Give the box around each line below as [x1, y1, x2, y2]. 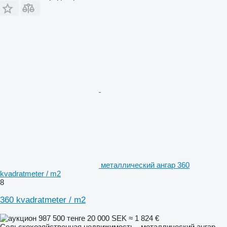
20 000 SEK [87, 213, 127, 222]
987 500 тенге [36, 213, 87, 222]
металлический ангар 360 [101, 160, 190, 169]
